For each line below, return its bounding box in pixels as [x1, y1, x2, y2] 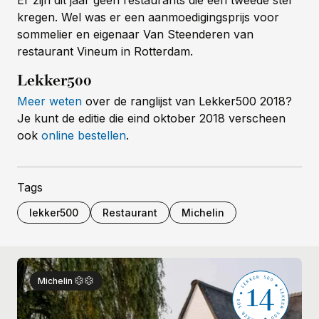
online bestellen [41, 128, 126, 143]
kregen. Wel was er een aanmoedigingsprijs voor [17, 10, 279, 25]
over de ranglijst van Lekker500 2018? [82, 94, 292, 109]
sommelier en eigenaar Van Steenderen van [17, 27, 253, 42]
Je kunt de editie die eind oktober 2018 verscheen [17, 111, 286, 126]
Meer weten [17, 94, 82, 109]
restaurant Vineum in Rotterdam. [17, 44, 193, 59]
